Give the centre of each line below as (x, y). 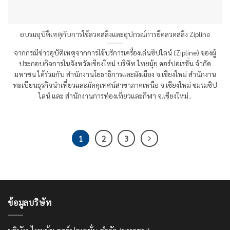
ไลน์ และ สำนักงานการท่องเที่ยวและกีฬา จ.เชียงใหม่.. (115, 96)
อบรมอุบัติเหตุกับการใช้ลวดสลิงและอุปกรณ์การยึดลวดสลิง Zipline (115, 34)
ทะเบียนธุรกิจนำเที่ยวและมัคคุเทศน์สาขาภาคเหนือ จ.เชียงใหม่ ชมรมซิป (115, 85)
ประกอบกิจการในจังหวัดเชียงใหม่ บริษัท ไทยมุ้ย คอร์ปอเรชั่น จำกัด (115, 63)
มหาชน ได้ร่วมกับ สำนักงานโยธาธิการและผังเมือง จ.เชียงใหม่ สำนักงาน (115, 74)
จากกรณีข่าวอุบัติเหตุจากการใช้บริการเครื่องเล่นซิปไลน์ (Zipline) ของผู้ (115, 53)
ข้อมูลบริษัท (30, 203)
